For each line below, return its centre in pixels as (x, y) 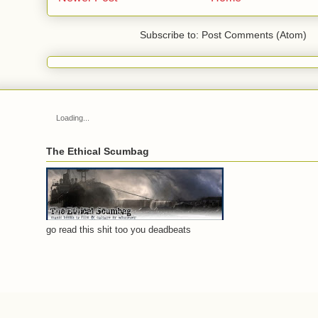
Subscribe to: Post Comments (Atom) (224, 34)
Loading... (73, 117)
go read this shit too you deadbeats (119, 230)
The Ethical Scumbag (98, 151)
